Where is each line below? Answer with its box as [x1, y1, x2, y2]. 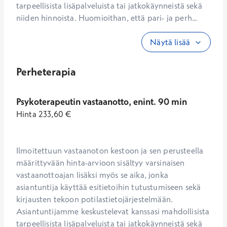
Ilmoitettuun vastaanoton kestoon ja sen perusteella [16, 145, 204, 156]
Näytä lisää [150, 37, 190, 47]
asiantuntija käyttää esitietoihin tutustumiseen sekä [16, 182, 201, 192]
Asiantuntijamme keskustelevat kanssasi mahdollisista [16, 206, 210, 216]
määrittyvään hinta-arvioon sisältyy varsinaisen [16, 158, 185, 168]
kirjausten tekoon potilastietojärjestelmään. [16, 194, 173, 204]
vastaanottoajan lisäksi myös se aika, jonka [16, 170, 168, 180]
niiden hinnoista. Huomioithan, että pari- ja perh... [16, 13, 198, 23]
